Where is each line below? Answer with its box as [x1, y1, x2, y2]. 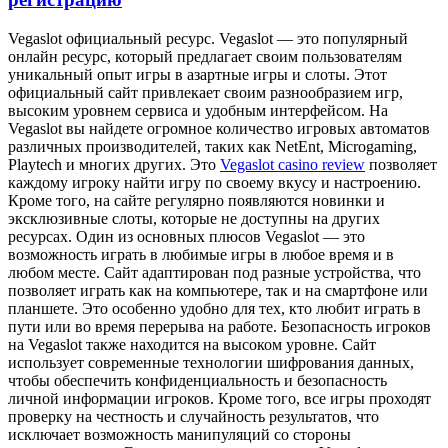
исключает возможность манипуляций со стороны [8, 425, 351, 443]
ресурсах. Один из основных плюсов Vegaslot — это [8, 227, 365, 245]
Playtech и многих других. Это [8, 155, 220, 173]
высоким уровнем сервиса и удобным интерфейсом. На [8, 101, 388, 119]
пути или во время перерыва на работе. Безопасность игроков [8, 317, 431, 335]
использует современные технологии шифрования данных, [8, 353, 414, 371]
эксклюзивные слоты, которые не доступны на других [8, 209, 380, 227]
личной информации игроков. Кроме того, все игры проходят [8, 389, 431, 407]
